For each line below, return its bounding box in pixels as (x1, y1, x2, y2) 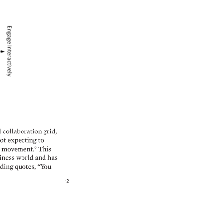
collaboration (2, 128, 41, 135)
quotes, (14, 163, 38, 171)
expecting (7, 137, 37, 144)
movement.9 (1, 146, 39, 153)
